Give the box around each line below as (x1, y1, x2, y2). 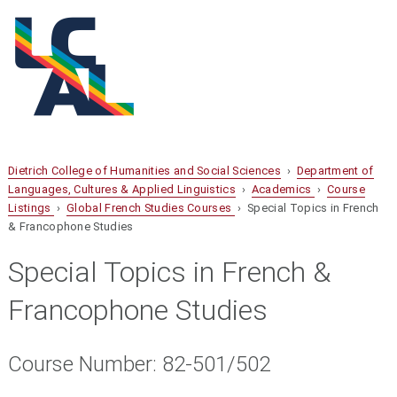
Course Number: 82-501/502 (7, 352, 270, 378)
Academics (251, 183, 315, 197)
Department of (296, 164, 374, 178)
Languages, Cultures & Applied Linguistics (7, 183, 237, 197)
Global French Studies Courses (66, 201, 235, 215)
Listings (7, 201, 54, 215)
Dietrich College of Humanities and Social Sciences (7, 164, 281, 178)
